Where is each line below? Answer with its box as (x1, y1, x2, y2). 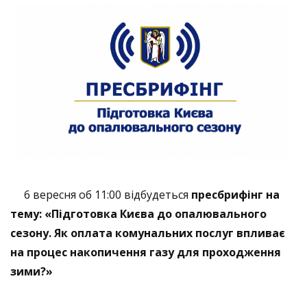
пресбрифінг (191, 186, 263, 202)
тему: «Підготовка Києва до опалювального (10, 206, 267, 221)
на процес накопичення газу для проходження (10, 244, 281, 260)
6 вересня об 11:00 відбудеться (10, 186, 191, 202)
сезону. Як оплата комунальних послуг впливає (10, 225, 285, 241)
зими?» (10, 263, 53, 279)
